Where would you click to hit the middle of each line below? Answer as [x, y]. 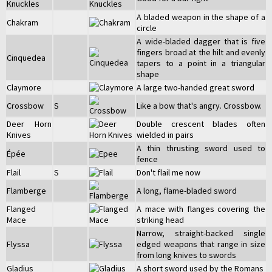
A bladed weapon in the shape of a [201, 17]
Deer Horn [29, 124]
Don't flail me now [168, 172]
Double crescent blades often [201, 124]
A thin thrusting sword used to [201, 148]
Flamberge [26, 190]
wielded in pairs [165, 134]
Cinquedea [26, 57]
